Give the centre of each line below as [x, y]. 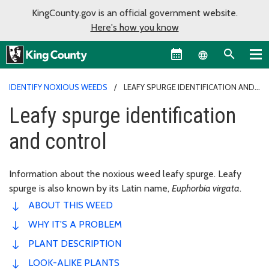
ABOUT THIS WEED [71, 205]
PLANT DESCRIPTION [75, 243]
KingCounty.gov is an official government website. [134, 13]
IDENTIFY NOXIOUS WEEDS [58, 87]
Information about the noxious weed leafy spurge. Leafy [125, 174]
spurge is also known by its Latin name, [90, 188]
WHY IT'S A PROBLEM [75, 224]
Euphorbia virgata [206, 188]
